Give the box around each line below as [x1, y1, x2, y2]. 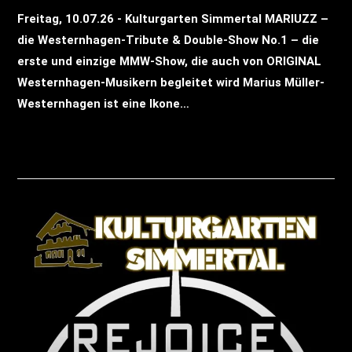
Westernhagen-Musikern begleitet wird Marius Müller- [17, 75, 325, 90]
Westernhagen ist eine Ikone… [17, 96, 190, 111]
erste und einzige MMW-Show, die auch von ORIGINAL [17, 53, 322, 68]
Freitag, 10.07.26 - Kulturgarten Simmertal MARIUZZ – [17, 11, 329, 26]
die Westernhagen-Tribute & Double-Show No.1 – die [17, 32, 320, 47]
